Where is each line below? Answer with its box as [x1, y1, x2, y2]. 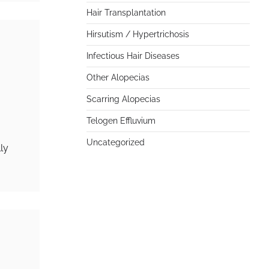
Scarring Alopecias [86, 94, 160, 104]
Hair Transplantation [86, 8, 166, 17]
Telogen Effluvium [86, 116, 156, 125]
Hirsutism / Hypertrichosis [86, 29, 189, 39]
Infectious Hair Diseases [86, 51, 180, 61]
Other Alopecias [86, 73, 150, 82]
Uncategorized [86, 138, 145, 147]
